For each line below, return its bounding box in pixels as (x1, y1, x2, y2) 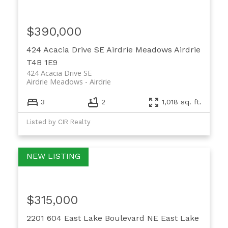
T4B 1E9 (26, 58, 58, 68)
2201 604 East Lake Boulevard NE (26, 213, 161, 223)
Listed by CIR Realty (26, 118, 91, 126)
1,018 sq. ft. (162, 98, 202, 106)
